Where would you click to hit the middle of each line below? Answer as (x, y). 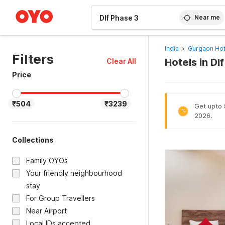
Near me (207, 17)
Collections (33, 140)
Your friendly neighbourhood (74, 173)
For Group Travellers (61, 198)
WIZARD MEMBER (45, 5)
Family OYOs (47, 160)
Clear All (121, 61)
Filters (33, 59)
